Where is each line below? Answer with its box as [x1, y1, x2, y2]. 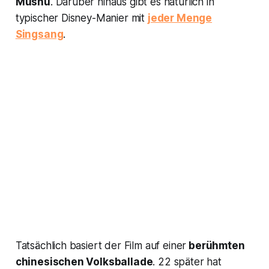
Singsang [15, 28, 64, 41]
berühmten [186, 240, 245, 252]
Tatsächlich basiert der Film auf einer [15, 240, 187, 252]
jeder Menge [147, 12, 213, 25]
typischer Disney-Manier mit [15, 12, 148, 25]
